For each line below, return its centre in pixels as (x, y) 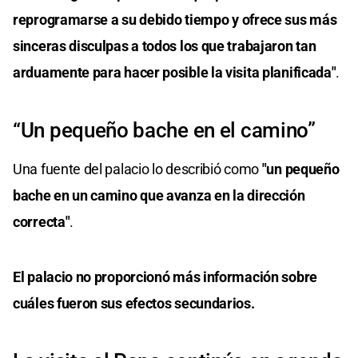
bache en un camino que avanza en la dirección (159, 195)
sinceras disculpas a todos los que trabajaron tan (165, 46)
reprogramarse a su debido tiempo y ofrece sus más (175, 19)
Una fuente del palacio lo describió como (137, 169)
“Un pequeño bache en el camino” (164, 130)
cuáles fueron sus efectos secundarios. (134, 303)
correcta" (42, 221)
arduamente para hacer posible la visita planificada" (175, 72)
